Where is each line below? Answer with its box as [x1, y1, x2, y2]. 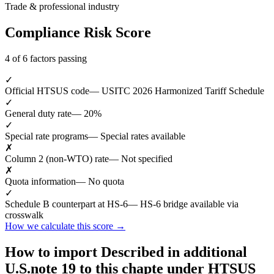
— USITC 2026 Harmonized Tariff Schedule [89, 85, 264, 96]
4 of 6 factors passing [5, 53, 87, 64]
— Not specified [109, 153, 172, 164]
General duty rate [5, 108, 72, 119]
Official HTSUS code [5, 85, 89, 96]
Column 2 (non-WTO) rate [5, 153, 109, 164]
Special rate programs [5, 130, 88, 141]
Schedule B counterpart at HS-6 [5, 198, 128, 209]
